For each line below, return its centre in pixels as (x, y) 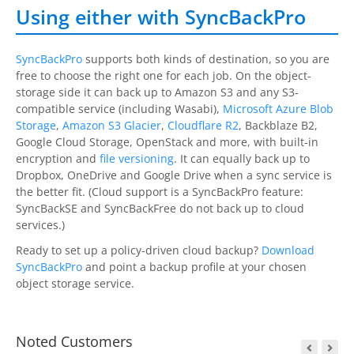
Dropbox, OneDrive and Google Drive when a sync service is (174, 175)
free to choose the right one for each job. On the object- (164, 76)
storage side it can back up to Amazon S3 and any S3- (157, 92)
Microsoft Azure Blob (278, 109)
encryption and (58, 159)
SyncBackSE (47, 209)
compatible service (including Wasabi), (119, 109)
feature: (281, 192)
